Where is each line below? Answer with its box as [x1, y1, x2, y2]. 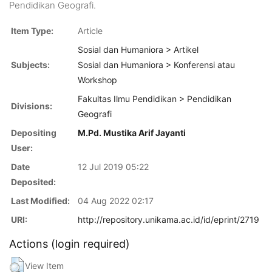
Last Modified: [11, 195, 70, 206]
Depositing [11, 127, 56, 138]
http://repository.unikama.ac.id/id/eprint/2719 [78, 214, 259, 225]
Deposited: [11, 176, 56, 187]
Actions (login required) [9, 237, 130, 250]
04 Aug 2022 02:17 [78, 195, 154, 206]
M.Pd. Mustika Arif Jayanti [78, 127, 186, 138]
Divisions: [11, 100, 52, 111]
